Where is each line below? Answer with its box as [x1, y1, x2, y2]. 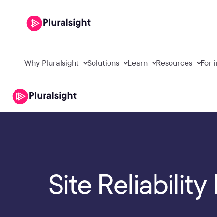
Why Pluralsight [24, 58, 79, 68]
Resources [156, 58, 192, 68]
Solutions [87, 58, 119, 68]
